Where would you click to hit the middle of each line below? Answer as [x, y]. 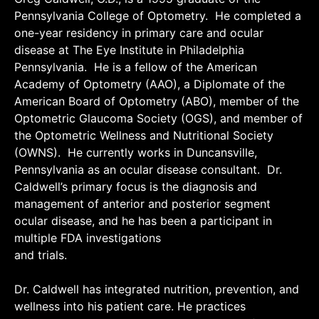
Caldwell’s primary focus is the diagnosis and [136, 187]
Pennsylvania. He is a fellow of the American [136, 67]
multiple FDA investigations [88, 238]
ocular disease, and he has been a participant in [143, 221]
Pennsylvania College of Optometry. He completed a [158, 16]
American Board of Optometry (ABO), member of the [157, 101]
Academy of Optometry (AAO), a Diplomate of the [150, 84]
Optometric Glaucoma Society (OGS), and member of [158, 118]
